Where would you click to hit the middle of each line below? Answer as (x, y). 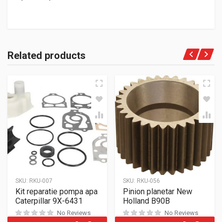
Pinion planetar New (158, 192)
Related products (47, 55)
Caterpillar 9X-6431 (49, 201)
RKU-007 (41, 181)
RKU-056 (148, 181)
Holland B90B (146, 201)
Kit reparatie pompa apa (56, 192)
